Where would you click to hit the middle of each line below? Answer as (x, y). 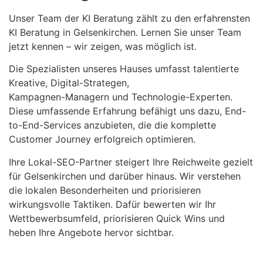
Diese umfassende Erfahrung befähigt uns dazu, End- (127, 111)
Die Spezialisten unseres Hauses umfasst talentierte (124, 69)
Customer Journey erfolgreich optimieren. (102, 139)
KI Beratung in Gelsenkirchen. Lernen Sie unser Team (125, 32)
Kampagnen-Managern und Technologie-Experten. (121, 97)
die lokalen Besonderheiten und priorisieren (105, 190)
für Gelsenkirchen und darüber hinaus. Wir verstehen (125, 176)
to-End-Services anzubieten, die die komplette (112, 125)
